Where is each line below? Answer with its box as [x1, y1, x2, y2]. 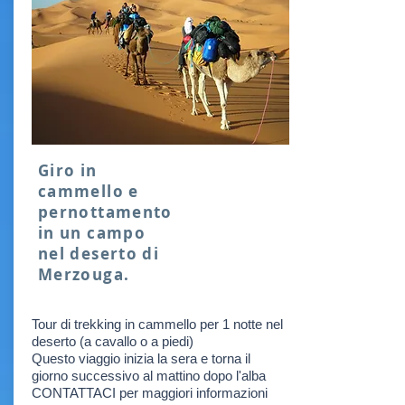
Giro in [38, 160, 98, 181]
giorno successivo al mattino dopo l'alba [32, 368, 266, 383]
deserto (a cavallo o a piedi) [32, 334, 193, 349]
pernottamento [38, 202, 173, 222]
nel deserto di [38, 243, 160, 264]
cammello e [38, 181, 139, 202]
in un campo [38, 222, 146, 243]
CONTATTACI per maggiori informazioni [32, 385, 268, 400]
